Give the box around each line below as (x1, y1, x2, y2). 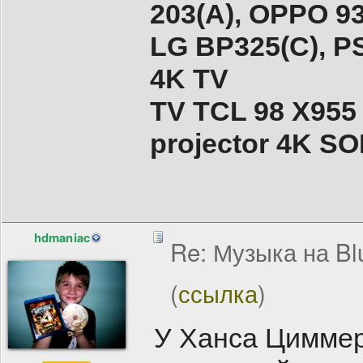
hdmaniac (33, 228, 91, 247)
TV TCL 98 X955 (150, 96, 357, 127)
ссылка (178, 275, 258, 310)
